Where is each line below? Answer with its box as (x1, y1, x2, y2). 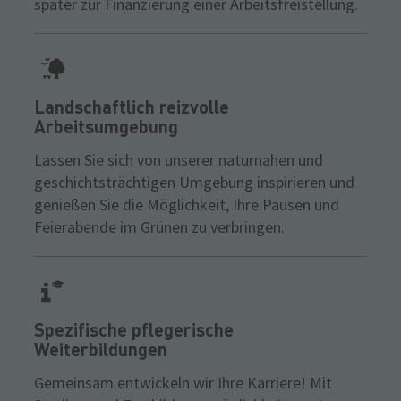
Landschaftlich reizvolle (34, 96, 229, 118)
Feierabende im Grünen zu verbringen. (34, 217, 285, 238)
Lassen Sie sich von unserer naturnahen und (34, 149, 323, 171)
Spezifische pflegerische (34, 319, 234, 341)
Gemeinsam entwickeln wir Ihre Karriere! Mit (34, 372, 332, 394)
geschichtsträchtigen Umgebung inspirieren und (34, 172, 354, 193)
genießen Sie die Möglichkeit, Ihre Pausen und (34, 194, 339, 216)
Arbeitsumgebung (34, 115, 178, 138)
